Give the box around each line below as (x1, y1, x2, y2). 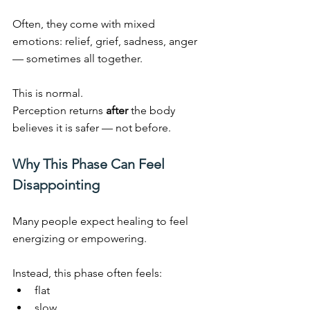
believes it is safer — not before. (12, 121, 171, 135)
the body (128, 104, 178, 118)
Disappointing (12, 176, 100, 194)
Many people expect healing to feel (12, 215, 191, 228)
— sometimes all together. (12, 52, 143, 66)
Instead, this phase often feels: (12, 266, 162, 280)
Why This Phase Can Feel (12, 156, 168, 173)
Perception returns (12, 104, 106, 118)
